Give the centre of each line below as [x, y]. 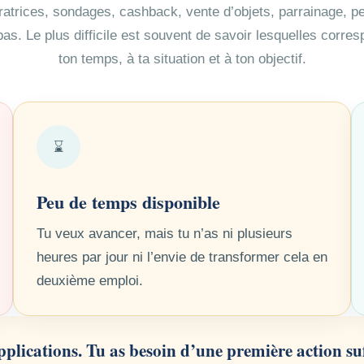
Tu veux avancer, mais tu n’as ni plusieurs [165, 234]
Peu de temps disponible [128, 202]
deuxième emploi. [90, 281]
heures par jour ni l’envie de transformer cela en [182, 258]
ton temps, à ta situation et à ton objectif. [182, 59]
